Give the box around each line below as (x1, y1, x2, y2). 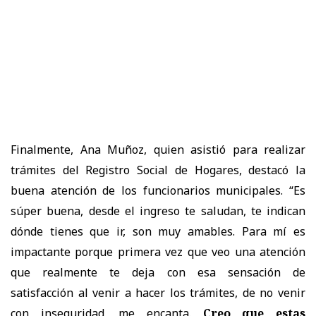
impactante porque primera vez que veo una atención (11, 243, 305, 260)
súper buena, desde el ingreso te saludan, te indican (11, 202, 305, 219)
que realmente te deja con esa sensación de (11, 264, 305, 280)
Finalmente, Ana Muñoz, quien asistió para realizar (11, 141, 305, 157)
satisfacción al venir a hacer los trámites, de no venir (11, 284, 305, 300)
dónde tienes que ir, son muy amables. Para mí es (11, 223, 305, 239)
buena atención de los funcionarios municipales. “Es (11, 182, 305, 198)
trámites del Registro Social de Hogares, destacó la (11, 162, 305, 178)
